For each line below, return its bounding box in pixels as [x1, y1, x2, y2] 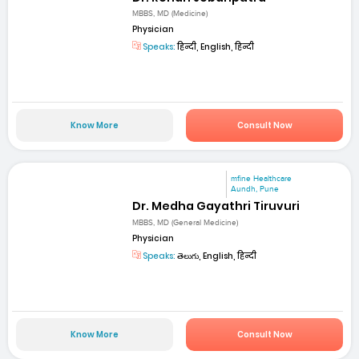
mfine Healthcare [231, 174, 292, 184]
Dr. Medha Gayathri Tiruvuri [132, 198, 301, 215]
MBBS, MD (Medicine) [132, 8, 208, 18]
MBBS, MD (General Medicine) [132, 217, 239, 228]
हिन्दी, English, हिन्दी [175, 40, 255, 53]
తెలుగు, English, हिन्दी [175, 249, 257, 262]
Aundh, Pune [231, 184, 280, 195]
